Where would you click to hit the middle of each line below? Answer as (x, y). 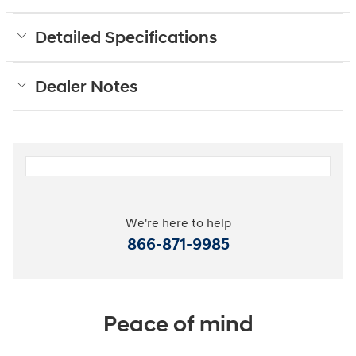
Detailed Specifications (126, 38)
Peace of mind (178, 324)
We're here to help (178, 223)
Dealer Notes (86, 87)
